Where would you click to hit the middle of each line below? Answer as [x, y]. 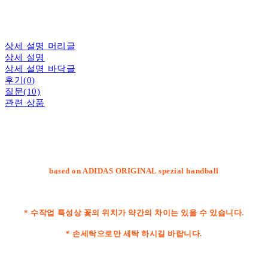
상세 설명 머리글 [40, 46]
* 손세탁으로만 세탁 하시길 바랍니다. [134, 233]
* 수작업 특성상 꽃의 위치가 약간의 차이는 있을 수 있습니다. [134, 212]
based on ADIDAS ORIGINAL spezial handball [134, 170]
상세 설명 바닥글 [40, 68]
